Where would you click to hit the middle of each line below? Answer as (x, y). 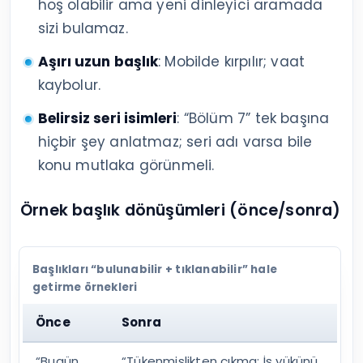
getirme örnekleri (85, 288)
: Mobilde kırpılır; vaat (232, 62)
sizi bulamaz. (83, 29)
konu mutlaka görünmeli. (126, 166)
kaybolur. (69, 85)
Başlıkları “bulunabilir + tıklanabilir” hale (155, 270)
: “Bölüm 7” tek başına (253, 119)
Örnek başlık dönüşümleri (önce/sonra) (181, 211)
